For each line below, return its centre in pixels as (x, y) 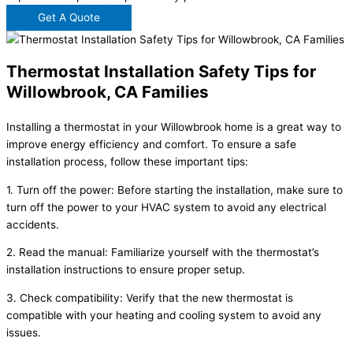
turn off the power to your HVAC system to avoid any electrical (166, 207)
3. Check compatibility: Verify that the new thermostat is (150, 298)
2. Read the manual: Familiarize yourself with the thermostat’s (163, 253)
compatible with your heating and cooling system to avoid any (164, 316)
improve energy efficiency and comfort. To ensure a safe (151, 145)
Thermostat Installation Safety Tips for (161, 72)
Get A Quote (69, 18)
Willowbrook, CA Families (108, 92)
